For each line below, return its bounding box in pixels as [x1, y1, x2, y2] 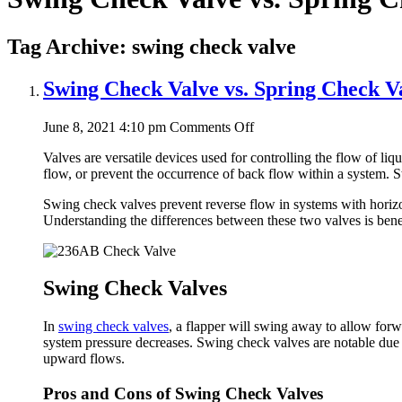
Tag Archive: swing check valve [7, 34, 296, 58]
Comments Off [170, 118, 254, 135]
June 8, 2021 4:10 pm [43, 118, 166, 135]
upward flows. [43, 351, 125, 367]
